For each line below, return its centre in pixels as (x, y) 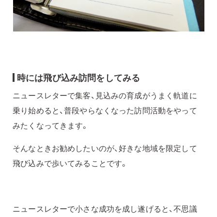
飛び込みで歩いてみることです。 (70, 163)
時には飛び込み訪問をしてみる (79, 77)
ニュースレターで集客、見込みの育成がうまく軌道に (105, 95)
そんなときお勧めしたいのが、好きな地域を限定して (105, 148)
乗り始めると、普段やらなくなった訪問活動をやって (105, 110)
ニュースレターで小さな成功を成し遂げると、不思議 (105, 209)
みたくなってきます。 (51, 125)
